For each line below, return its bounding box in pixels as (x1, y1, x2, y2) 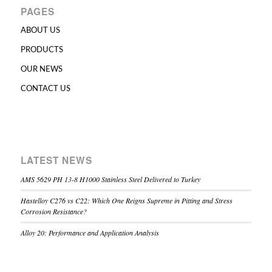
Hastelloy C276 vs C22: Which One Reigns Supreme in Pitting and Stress (20, 195, 233, 205)
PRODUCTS (20, 46, 63, 54)
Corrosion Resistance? (20, 206, 87, 216)
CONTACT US (20, 84, 70, 93)
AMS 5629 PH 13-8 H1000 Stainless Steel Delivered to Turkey (20, 174, 200, 184)
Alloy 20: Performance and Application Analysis (20, 227, 159, 237)
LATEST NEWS (20, 153, 92, 167)
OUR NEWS (20, 65, 63, 73)
